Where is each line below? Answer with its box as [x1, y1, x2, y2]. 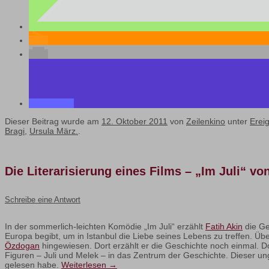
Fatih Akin [205, 222, 243, 232]
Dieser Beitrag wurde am [5, 116, 101, 127]
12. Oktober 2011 [101, 116, 168, 127]
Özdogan [5, 241, 40, 251]
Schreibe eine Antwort [5, 195, 80, 205]
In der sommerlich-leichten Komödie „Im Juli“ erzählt [5, 222, 205, 232]
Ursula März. [29, 126, 78, 136]
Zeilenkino [186, 116, 225, 127]
